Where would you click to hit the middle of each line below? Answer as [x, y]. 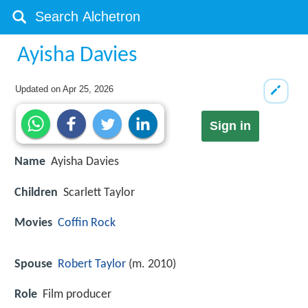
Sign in [230, 126]
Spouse [33, 264]
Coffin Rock [87, 223]
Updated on [39, 89]
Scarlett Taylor [99, 192]
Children [36, 192]
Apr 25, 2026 [88, 89]
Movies [33, 223]
